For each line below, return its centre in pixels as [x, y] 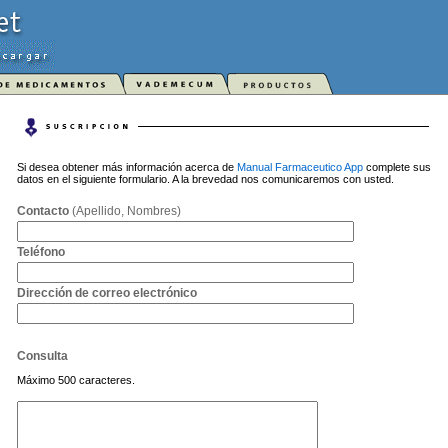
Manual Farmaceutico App [300, 167]
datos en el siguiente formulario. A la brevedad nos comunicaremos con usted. [205, 179]
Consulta [42, 356]
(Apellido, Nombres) [125, 211]
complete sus [397, 167]
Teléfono [41, 252]
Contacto [43, 211]
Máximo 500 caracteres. [76, 379]
